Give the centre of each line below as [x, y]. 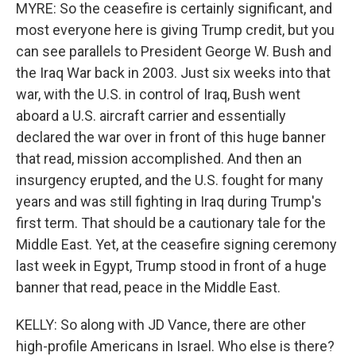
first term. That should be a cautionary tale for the [171, 223]
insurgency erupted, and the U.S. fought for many [170, 180]
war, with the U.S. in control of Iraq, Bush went [158, 94]
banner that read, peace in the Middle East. [148, 287]
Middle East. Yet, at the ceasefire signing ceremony [176, 244]
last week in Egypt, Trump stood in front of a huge [171, 266]
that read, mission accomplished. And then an [159, 159]
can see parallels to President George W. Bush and [174, 51]
